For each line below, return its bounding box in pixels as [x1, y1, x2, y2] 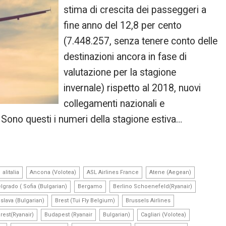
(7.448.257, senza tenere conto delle [64, 35, 218, 47]
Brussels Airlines [126, 197, 171, 204]
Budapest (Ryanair [44, 211, 92, 218]
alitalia [3, 168, 19, 176]
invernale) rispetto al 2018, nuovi [64, 82, 201, 94]
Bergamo [78, 183, 102, 190]
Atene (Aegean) [149, 168, 191, 176]
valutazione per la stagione [64, 66, 177, 78]
